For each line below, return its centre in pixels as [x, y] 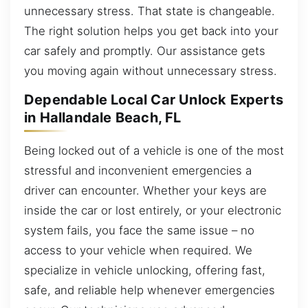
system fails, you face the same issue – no [139, 230]
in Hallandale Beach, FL [103, 118]
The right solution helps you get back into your [151, 31]
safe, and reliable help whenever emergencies [150, 290]
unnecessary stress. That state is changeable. [150, 11]
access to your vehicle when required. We [138, 250]
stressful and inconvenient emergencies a [138, 170]
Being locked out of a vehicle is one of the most [154, 150]
